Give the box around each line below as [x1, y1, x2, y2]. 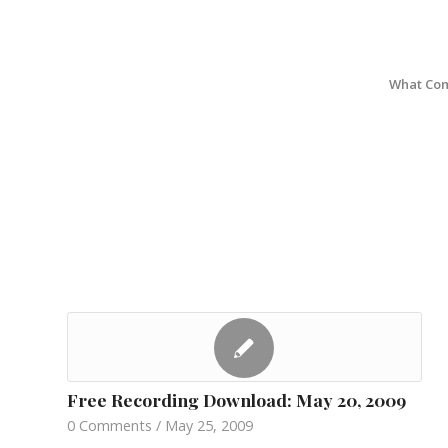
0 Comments [67, 416, 152, 435]
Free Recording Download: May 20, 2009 [67, 388, 406, 411]
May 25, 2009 [165, 416, 253, 435]
